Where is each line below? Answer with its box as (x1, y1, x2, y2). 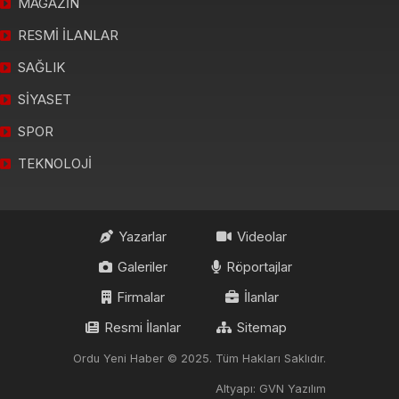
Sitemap (237, 318, 287, 336)
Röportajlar (226, 257, 292, 275)
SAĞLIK (18, 58, 65, 76)
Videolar (237, 227, 287, 245)
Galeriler (118, 257, 167, 275)
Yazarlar (118, 227, 167, 245)
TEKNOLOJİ (18, 154, 92, 172)
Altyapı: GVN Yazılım (216, 382, 326, 396)
